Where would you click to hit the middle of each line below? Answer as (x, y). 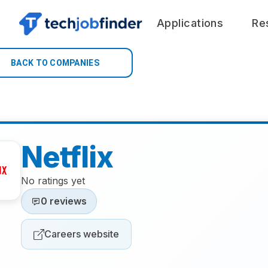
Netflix (67, 157)
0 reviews (64, 201)
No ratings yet (53, 181)
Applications (190, 23)
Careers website (82, 234)
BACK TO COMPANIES (55, 63)
